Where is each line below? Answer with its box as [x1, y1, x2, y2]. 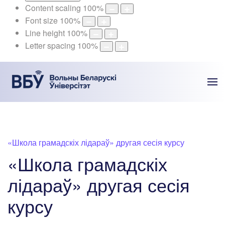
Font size [25, 15, 58, 27]
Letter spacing [25, 40, 75, 52]
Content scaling [25, 2, 81, 14]
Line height [25, 27, 65, 39]
